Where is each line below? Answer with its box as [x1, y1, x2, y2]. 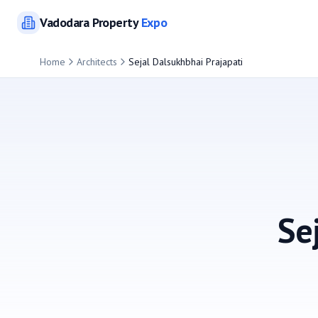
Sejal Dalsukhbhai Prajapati [128, 55, 243, 68]
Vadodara [40, 14, 89, 31]
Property [89, 14, 141, 31]
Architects [77, 55, 117, 68]
